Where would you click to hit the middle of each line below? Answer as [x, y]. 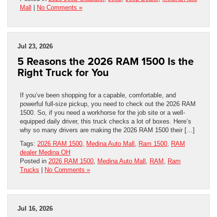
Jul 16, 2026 [35, 209]
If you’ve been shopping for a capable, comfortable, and [98, 95]
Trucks [30, 170]
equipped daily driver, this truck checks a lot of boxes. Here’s [106, 122]
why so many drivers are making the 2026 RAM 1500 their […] [107, 130]
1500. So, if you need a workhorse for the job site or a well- [102, 113]
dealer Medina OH [45, 153]
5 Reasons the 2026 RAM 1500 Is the [106, 62]
